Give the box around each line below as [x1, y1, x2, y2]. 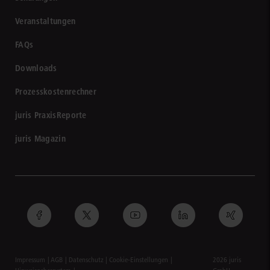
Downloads [15, 63, 57, 74]
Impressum [15, 255, 45, 265]
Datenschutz [68, 255, 104, 265]
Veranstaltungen [15, 16, 76, 27]
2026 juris [212, 255, 241, 265]
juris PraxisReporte [15, 110, 87, 121]
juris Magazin [15, 133, 66, 145]
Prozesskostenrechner [15, 86, 96, 98]
